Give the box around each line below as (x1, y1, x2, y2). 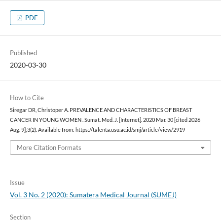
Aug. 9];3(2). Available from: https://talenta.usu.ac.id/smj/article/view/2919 (9, 127, 185, 133)
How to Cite (9, 94, 44, 102)
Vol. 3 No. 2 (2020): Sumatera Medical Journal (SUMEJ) (9, 190, 177, 199)
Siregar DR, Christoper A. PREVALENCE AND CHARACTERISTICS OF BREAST (9, 107, 192, 113)
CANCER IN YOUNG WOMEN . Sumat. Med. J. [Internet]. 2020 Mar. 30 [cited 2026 (9, 117, 200, 123)
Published (9, 49, 37, 57)
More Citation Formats (16, 143, 81, 151)
